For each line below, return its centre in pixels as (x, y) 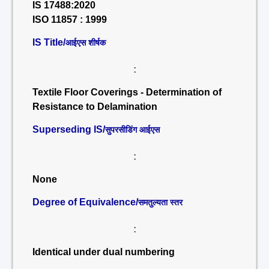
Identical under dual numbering (104, 252)
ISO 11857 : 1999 (70, 20)
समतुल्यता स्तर (160, 202)
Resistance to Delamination (95, 107)
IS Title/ (49, 42)
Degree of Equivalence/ (85, 202)
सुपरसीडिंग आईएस (132, 130)
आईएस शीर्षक (86, 43)
